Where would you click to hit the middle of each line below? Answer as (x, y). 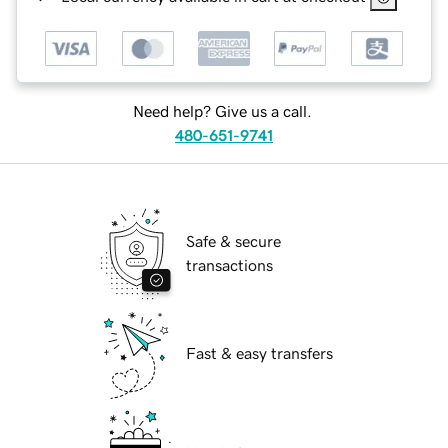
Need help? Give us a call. (222, 111)
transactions (229, 265)
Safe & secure (233, 241)
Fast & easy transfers (259, 353)
